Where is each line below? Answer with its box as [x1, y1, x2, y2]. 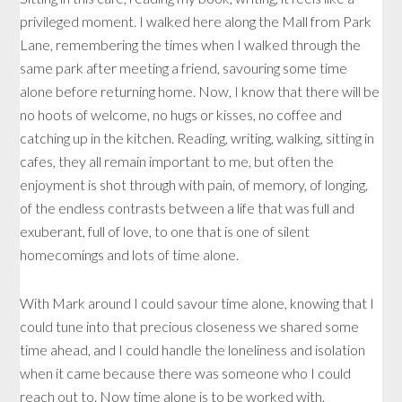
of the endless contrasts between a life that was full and [20, 199, 355, 217]
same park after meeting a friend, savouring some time [20, 59, 348, 77]
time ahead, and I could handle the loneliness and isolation [20, 341, 366, 359]
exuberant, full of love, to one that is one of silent [20, 223, 310, 240]
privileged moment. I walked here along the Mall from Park [20, 13, 372, 31]
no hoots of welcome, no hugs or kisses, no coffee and [20, 106, 343, 124]
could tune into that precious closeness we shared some [20, 318, 360, 336]
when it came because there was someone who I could [20, 364, 352, 382]
